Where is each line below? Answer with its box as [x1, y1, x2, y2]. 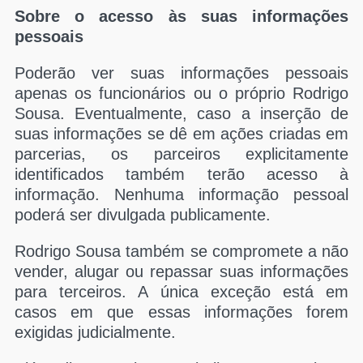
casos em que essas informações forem [15, 303, 348, 321]
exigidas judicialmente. [15, 323, 176, 341]
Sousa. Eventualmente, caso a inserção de [15, 105, 348, 122]
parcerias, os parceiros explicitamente [15, 145, 348, 163]
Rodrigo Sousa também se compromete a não [15, 242, 348, 260]
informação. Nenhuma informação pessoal [15, 186, 348, 203]
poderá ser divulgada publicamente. [15, 206, 271, 224]
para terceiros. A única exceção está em [15, 283, 348, 301]
